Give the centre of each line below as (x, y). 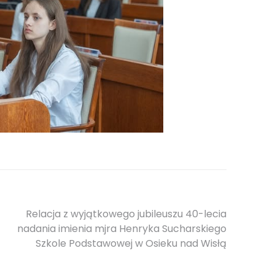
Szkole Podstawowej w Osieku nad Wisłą (131, 244)
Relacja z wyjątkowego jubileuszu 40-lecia (126, 214)
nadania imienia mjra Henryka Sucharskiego (122, 229)
